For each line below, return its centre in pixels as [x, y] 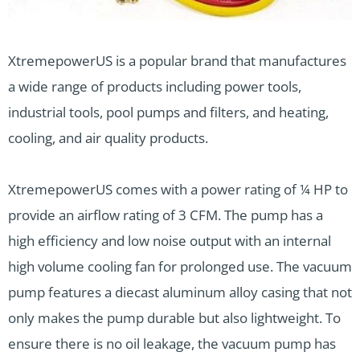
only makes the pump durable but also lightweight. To [174, 318]
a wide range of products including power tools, [155, 86]
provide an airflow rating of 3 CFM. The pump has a [166, 215]
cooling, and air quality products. [108, 138]
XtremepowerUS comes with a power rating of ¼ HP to [178, 189]
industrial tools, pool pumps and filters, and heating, [168, 112]
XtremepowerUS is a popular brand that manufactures [177, 61]
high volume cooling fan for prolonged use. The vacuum [180, 266]
